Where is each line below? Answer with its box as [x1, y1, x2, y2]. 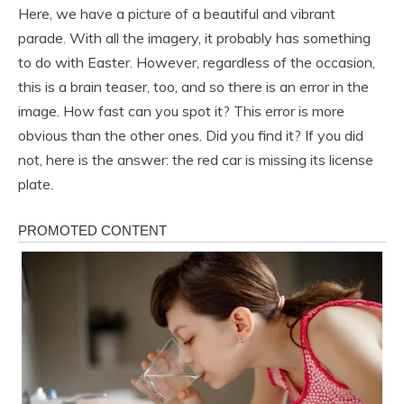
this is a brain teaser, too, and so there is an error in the [18, 77, 369, 96]
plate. [18, 174, 53, 193]
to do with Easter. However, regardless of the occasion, [18, 52, 375, 71]
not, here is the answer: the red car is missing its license [18, 150, 373, 169]
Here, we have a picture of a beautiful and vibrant [18, 4, 335, 23]
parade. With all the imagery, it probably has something [18, 28, 371, 47]
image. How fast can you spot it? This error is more [18, 101, 344, 120]
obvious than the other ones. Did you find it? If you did [18, 125, 363, 144]
